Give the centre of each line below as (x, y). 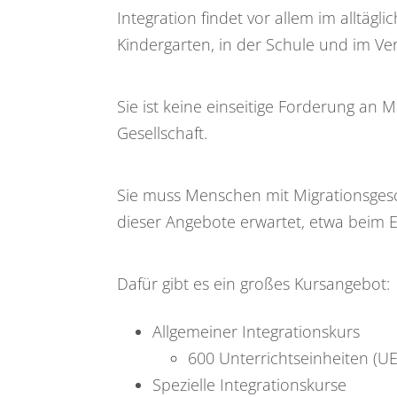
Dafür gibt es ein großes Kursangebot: (253, 284)
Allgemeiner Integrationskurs (256, 332)
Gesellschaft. (162, 133)
